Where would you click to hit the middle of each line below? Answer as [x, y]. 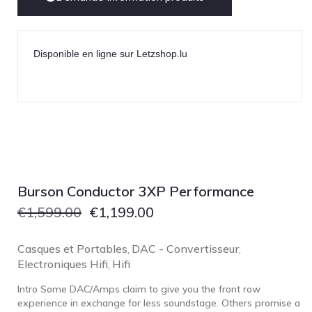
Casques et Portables [72, 249]
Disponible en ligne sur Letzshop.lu [110, 54]
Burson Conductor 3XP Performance [136, 191]
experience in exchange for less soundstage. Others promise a [159, 303]
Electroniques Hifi [63, 264]
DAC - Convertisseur [185, 249]
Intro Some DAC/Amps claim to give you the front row [139, 289]
